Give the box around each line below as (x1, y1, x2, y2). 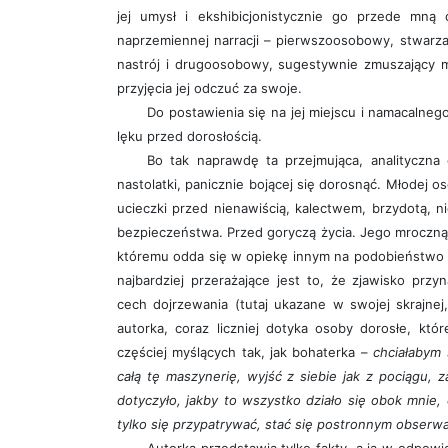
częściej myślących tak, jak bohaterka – (117, 344, 374, 361)
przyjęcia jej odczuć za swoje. (117, 80, 302, 97)
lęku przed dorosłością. (117, 128, 262, 145)
